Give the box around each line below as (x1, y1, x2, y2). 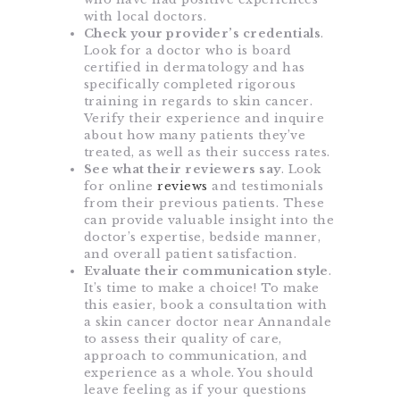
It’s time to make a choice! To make (83, 280, 319, 296)
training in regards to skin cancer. (83, 94, 312, 110)
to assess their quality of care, (83, 331, 282, 347)
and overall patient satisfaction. (83, 246, 296, 262)
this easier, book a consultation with (83, 297, 327, 313)
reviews (157, 179, 208, 195)
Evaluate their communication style (83, 263, 329, 279)
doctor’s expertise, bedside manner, (83, 229, 321, 246)
